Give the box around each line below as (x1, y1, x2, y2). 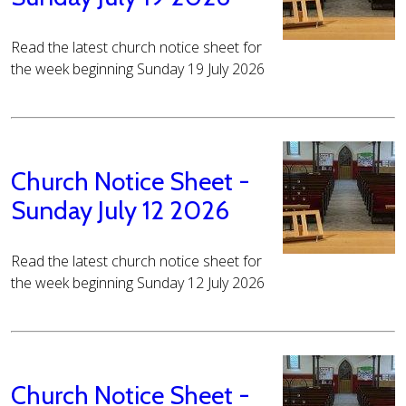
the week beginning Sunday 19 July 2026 (11, 59, 265, 80)
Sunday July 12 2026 (11, 195, 229, 227)
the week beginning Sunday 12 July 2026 (11, 273, 265, 294)
